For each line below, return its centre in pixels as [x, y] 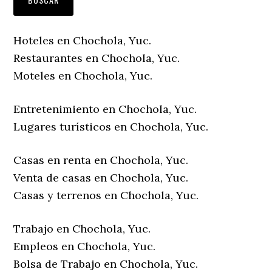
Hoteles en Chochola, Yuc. [83, 41]
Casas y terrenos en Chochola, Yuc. [106, 195]
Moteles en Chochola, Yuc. [83, 76]
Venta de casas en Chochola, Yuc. [101, 178]
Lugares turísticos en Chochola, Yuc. [111, 127]
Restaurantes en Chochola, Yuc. [97, 58]
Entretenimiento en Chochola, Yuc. [105, 109]
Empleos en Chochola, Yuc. [85, 246]
